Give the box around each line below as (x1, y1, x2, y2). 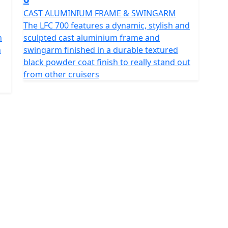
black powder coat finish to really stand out (23, 56, 190, 68)
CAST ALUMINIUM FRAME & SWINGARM (23, 7, 176, 19)
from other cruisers (23, 68, 99, 80)
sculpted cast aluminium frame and (23, 32, 160, 43)
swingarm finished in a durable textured (23, 44, 178, 55)
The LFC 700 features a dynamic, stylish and (23, 19, 190, 31)
